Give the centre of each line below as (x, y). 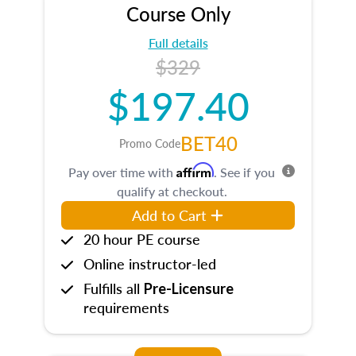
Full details (178, 43)
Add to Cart (170, 215)
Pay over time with (122, 172)
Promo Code (149, 143)
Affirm (195, 170)
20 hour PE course (142, 239)
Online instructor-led (150, 263)
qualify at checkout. (172, 191)
